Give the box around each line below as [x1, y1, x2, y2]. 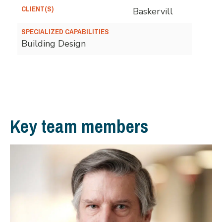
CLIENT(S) [21, 2, 54, 16]
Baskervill [133, 5, 173, 18]
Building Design [21, 38, 86, 50]
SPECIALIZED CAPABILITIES [21, 25, 109, 39]
